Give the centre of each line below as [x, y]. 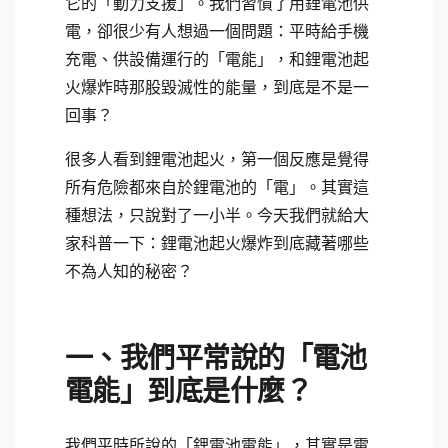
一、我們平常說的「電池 [216, 358]
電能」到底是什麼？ [188, 391]
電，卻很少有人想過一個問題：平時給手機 [217, 31]
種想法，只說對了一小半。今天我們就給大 [217, 215]
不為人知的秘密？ [129, 271]
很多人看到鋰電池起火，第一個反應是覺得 [217, 159]
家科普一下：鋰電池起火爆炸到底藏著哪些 [217, 243]
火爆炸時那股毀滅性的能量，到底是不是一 [217, 87]
